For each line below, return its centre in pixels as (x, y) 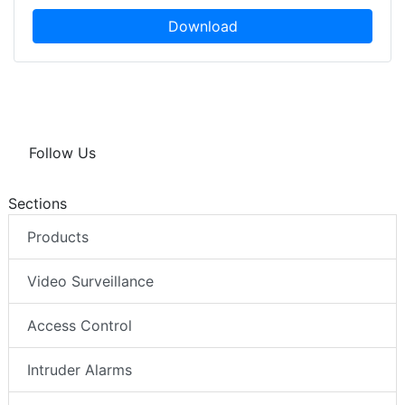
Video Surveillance (90, 282)
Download (202, 27)
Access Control (80, 326)
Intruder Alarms (80, 370)
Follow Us (62, 153)
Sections (38, 204)
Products (58, 237)
